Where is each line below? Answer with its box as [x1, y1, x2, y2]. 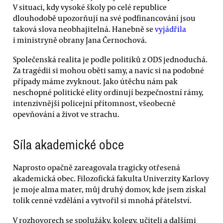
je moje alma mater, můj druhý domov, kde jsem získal [13, 184, 206, 195]
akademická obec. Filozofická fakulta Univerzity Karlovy [13, 173, 209, 184]
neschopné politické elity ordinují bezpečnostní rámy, [13, 87, 204, 98]
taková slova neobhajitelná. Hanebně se [13, 23, 155, 34]
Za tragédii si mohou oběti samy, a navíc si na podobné [13, 65, 204, 76]
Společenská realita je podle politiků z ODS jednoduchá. [13, 54, 208, 65]
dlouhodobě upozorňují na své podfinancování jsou [13, 12, 196, 23]
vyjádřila [155, 23, 186, 34]
